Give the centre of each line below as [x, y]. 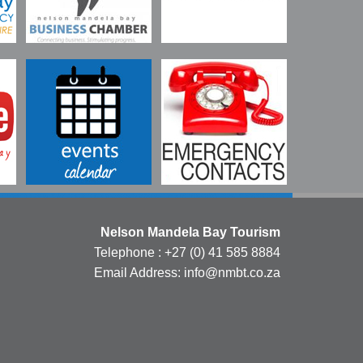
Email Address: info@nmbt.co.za [187, 272]
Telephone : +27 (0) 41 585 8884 [187, 252]
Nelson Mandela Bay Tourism [190, 232]
